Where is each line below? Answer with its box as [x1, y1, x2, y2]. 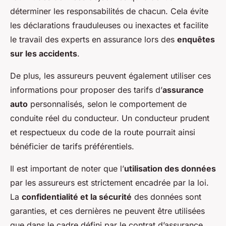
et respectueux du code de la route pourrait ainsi [10, 127, 195, 138]
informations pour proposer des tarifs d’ [10, 85, 162, 95]
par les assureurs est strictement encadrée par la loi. [10, 178, 209, 188]
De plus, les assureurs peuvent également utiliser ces [10, 71, 211, 81]
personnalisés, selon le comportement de [28, 99, 187, 109]
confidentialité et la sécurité [22, 192, 132, 202]
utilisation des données [124, 163, 216, 174]
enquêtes [177, 34, 215, 45]
